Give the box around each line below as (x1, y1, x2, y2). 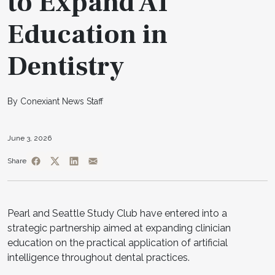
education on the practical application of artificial (7, 236, 228, 249)
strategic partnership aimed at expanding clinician (7, 222, 231, 234)
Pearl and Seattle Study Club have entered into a (7, 207, 227, 219)
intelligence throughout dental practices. (7, 251, 190, 263)
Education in (7, 17, 168, 52)
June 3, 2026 (7, 133, 52, 142)
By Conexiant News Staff (7, 96, 103, 106)
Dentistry (7, 48, 124, 84)
